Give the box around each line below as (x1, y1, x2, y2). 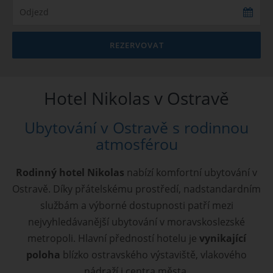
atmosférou (95, 133, 178, 154)
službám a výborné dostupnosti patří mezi (40, 199, 233, 212)
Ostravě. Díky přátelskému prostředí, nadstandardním (12, 182, 261, 196)
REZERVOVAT (109, 40, 164, 51)
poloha (26, 248, 60, 261)
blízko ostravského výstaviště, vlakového (60, 248, 247, 261)
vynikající (199, 232, 246, 245)
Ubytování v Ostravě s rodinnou (24, 117, 249, 138)
